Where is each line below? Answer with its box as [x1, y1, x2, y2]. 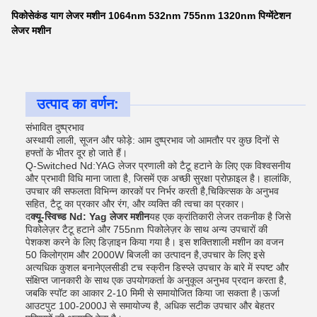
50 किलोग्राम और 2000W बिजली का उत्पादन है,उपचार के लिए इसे [25, 249, 265, 260]
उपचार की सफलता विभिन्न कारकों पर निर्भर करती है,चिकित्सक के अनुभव [25, 185, 279, 197]
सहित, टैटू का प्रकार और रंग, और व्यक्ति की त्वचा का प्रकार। [25, 198, 245, 209]
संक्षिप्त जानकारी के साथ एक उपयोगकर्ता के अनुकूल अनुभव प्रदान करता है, [25, 275, 287, 286]
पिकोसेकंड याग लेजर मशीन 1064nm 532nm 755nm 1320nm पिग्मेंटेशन [11, 10, 291, 21]
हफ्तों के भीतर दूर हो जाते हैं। [25, 147, 127, 158]
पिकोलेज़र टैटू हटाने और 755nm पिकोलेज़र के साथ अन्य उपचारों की [25, 224, 267, 235]
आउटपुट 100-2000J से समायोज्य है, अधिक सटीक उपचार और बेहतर [25, 300, 275, 311]
